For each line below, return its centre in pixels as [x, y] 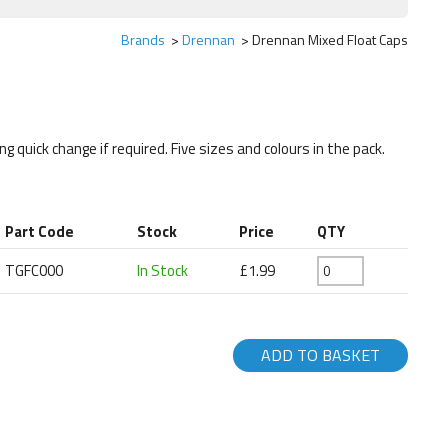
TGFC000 [34, 270]
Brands [143, 39]
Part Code [40, 231]
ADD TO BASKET [320, 355]
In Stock [163, 270]
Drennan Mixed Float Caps [330, 39]
